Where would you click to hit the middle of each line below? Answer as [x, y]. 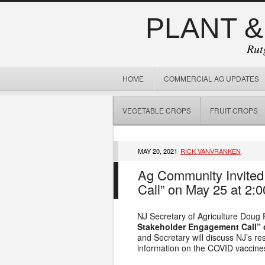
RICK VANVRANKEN [211, 151]
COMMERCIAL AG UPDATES [211, 78]
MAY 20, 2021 [159, 151]
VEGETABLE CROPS [157, 110]
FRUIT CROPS [234, 110]
